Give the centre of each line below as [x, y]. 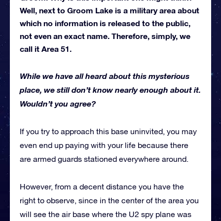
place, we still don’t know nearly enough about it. [110, 90]
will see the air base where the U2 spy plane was [106, 214]
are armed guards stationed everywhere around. [104, 159]
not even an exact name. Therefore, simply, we [105, 36]
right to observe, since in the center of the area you [109, 201]
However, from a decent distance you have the [102, 187]
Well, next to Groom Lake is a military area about [110, 10]
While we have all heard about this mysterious [105, 76]
